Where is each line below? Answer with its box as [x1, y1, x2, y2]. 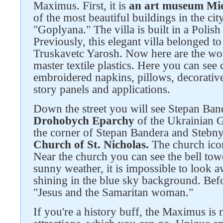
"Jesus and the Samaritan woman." [33, 186, 196, 199]
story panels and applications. [33, 83, 173, 96]
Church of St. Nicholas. [33, 138, 149, 151]
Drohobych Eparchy [33, 114, 134, 127]
